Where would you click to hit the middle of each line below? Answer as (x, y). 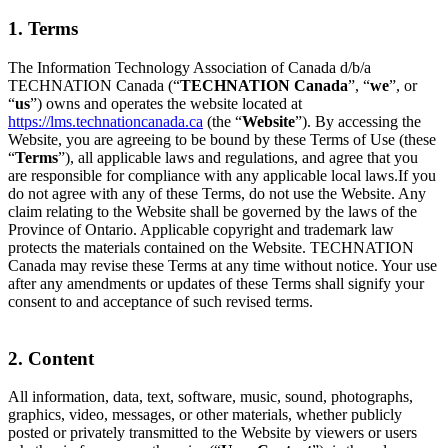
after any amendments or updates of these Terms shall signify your (216, 283)
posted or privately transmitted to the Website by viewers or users (212, 433)
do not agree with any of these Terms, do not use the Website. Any (217, 193)
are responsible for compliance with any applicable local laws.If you (222, 175)
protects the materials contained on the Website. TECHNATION (211, 247)
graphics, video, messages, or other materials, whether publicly (205, 415)
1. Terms (43, 29)
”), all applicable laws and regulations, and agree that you (238, 157)
